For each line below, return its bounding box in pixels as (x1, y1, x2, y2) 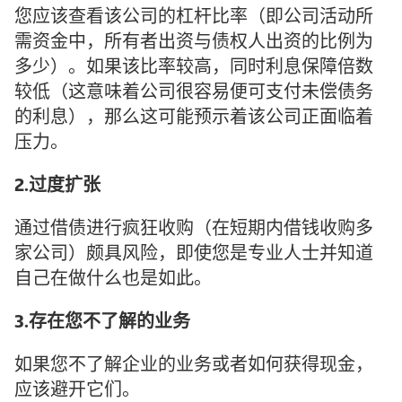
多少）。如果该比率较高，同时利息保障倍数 (14, 59, 373, 78)
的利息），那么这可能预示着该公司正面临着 (14, 109, 373, 128)
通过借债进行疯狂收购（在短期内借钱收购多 (14, 221, 373, 240)
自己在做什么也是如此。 (14, 271, 212, 290)
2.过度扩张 (14, 178, 100, 197)
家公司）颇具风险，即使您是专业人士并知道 (14, 246, 373, 265)
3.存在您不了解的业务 (14, 314, 190, 333)
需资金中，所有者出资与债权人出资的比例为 (14, 34, 373, 53)
